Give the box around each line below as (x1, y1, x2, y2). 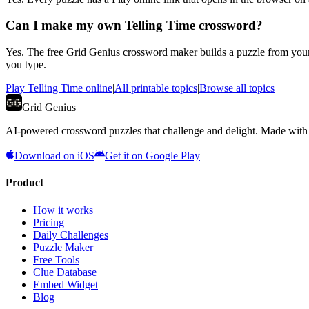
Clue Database (33, 266, 97, 278)
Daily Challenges (33, 228, 108, 241)
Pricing (33, 216, 64, 228)
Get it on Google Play (105, 150, 200, 162)
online (83, 82, 112, 94)
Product (6, 177, 43, 189)
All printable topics (114, 82, 197, 94)
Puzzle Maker (33, 241, 93, 253)
